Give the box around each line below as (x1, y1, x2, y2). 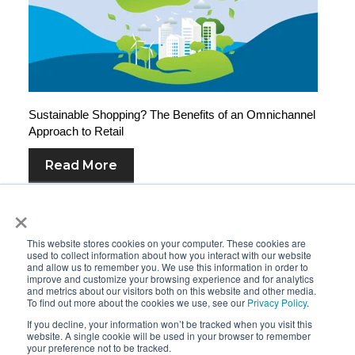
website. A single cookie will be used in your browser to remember (27, 329, 311, 342)
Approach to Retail (29, 124, 124, 138)
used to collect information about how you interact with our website (27, 248, 311, 261)
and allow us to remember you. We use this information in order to (27, 260, 308, 273)
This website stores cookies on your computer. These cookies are (27, 236, 306, 250)
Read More (45, 157, 117, 173)
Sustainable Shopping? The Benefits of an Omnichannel (29, 107, 315, 121)
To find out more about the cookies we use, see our (27, 296, 247, 309)
